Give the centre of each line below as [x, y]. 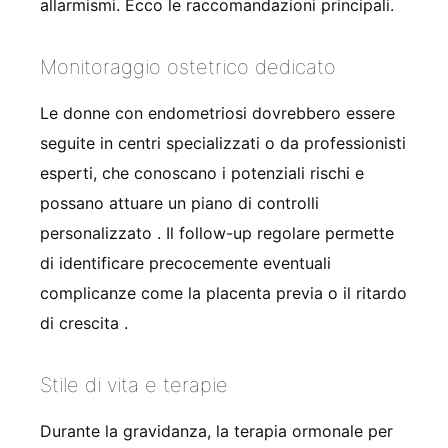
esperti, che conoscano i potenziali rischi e [202, 172]
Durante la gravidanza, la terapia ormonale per [216, 430]
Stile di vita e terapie [134, 384]
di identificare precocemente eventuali [185, 262]
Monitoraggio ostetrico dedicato [188, 66]
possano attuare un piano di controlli [179, 202]
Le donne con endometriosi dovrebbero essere [217, 112]
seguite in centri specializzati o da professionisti [223, 142]
